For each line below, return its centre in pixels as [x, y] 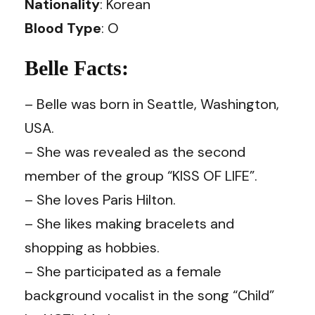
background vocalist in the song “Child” [149, 295]
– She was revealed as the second [135, 152]
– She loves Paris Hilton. [100, 199]
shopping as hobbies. [92, 247]
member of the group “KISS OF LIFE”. [141, 175]
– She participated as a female [123, 271]
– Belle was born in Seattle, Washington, [152, 104]
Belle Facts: [77, 67]
